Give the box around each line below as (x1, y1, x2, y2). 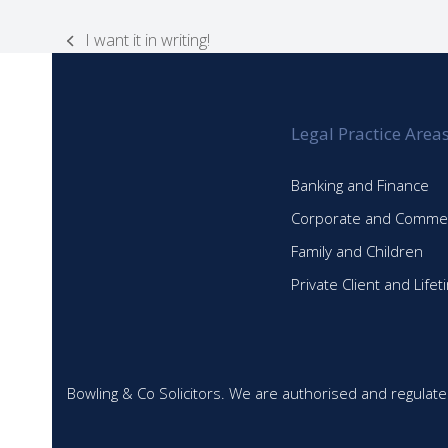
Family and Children (291, 240, 424, 261)
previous (66, 39, 128, 62)
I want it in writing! (84, 29, 210, 52)
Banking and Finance (291, 174, 430, 195)
